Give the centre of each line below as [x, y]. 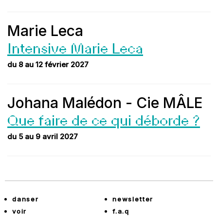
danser [26, 199]
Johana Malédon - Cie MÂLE [105, 103]
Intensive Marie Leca [75, 49]
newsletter [133, 199]
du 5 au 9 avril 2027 [43, 136]
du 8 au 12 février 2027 [48, 64]
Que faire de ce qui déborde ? [104, 121]
